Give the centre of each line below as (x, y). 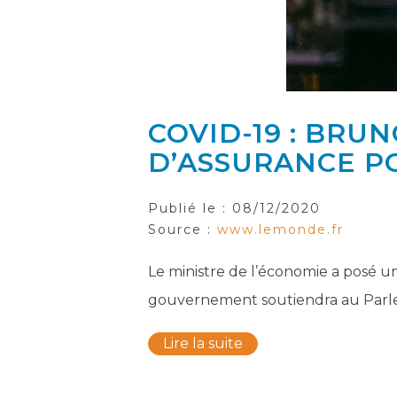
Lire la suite (203, 343)
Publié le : (190, 208)
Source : (183, 230)
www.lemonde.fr (280, 230)
